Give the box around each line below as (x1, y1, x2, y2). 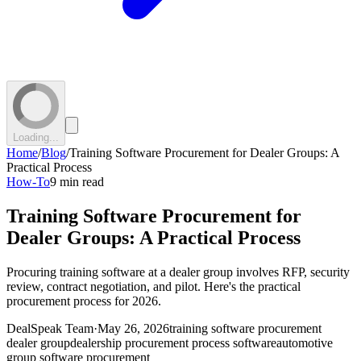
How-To (6, 174, 50, 189)
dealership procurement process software (70, 335, 276, 350)
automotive (276, 335, 333, 350)
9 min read (50, 174, 104, 189)
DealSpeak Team (6, 321, 93, 335)
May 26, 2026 (98, 321, 169, 335)
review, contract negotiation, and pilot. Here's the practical (6, 279, 301, 293)
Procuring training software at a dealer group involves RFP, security (6, 264, 350, 279)
